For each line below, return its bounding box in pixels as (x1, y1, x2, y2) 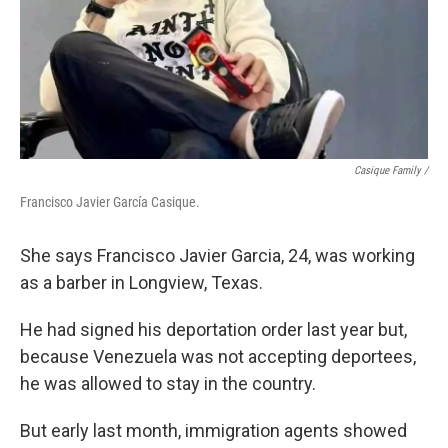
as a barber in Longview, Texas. (20, 272, 263, 293)
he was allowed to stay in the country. (20, 373, 316, 394)
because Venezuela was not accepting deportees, (20, 346, 416, 367)
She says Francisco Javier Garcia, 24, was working (20, 245, 415, 266)
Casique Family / (354, 164, 428, 177)
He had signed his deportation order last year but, (20, 319, 407, 340)
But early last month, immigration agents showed (20, 420, 407, 441)
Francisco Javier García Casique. (20, 194, 200, 210)
